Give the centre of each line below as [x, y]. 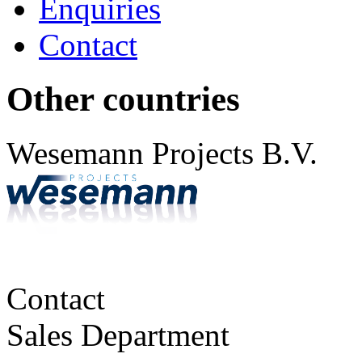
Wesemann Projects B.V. [162, 153]
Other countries [123, 99]
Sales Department [118, 335]
